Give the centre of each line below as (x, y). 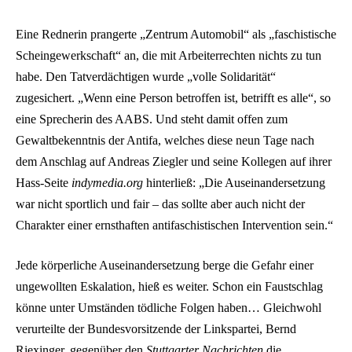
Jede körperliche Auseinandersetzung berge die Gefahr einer (165, 266)
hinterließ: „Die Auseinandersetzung (234, 182)
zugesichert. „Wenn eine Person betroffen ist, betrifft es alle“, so (173, 97)
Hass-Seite (44, 182)
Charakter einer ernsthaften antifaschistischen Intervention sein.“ (174, 225)
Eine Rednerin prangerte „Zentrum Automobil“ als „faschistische (176, 34)
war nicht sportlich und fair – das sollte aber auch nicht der (160, 203)
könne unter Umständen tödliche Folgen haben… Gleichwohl (169, 308)
